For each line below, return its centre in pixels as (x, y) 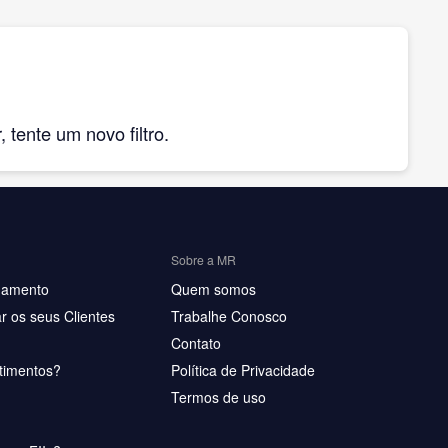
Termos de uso (218, 397)
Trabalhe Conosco (229, 316)
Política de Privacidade (243, 370)
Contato (196, 343)
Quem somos (213, 289)
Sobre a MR (203, 259)
